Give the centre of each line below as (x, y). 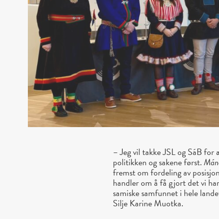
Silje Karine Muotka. (149, 203)
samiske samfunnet (146, 193)
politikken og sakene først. (159, 162)
